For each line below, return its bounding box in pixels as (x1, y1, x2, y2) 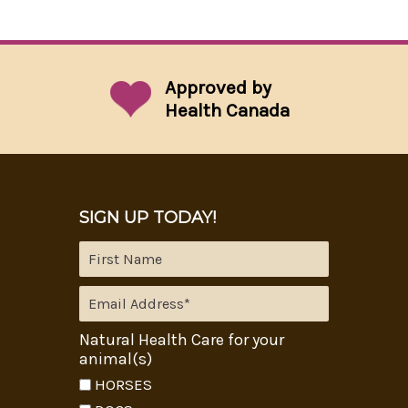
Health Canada (165, 99, 291, 122)
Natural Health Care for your (78, 330, 284, 351)
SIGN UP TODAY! (78, 208, 216, 229)
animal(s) (78, 349, 152, 370)
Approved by (165, 76, 272, 99)
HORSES (94, 375, 152, 394)
